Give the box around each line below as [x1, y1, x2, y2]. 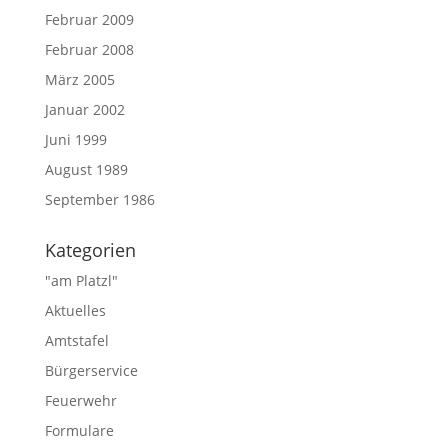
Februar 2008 [44, 39, 134, 59]
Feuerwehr [44, 390, 117, 410]
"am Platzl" [44, 270, 118, 290]
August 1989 [44, 159, 128, 179]
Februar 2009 [44, 9, 134, 29]
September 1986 [44, 189, 155, 209]
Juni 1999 [44, 129, 107, 149]
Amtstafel [44, 330, 109, 350]
